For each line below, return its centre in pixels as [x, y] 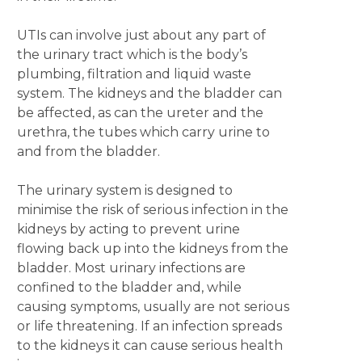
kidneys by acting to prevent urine [128, 229]
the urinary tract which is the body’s [132, 55]
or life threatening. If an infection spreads [149, 326]
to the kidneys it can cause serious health [149, 345]
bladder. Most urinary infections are [131, 268]
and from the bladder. [88, 152]
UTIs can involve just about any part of [141, 35]
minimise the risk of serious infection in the [152, 210]
